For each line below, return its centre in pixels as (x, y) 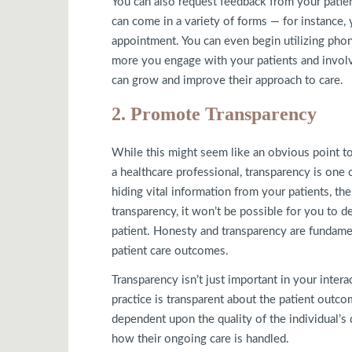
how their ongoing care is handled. (200, 339)
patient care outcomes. (170, 251)
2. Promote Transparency (214, 114)
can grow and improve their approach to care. (227, 80)
